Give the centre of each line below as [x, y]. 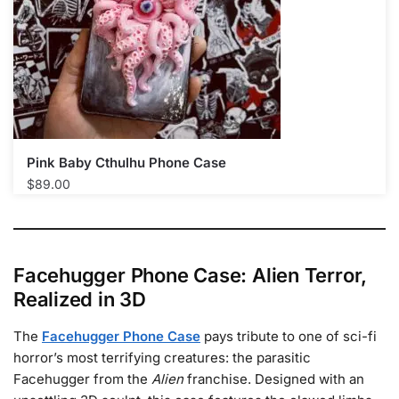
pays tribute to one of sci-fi [289, 337]
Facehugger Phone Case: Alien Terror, [191, 276]
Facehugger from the [82, 379]
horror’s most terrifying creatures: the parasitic [162, 358]
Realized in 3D [80, 300]
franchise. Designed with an [274, 379]
